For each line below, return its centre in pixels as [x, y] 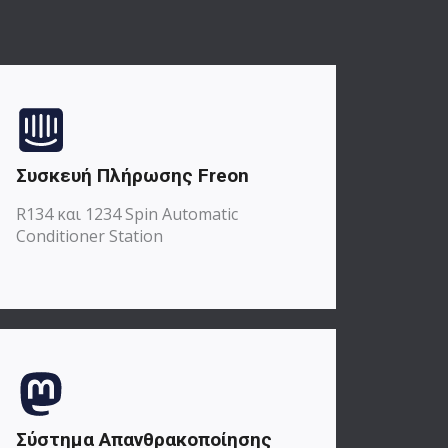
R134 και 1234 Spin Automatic [127, 213]
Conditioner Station [89, 235]
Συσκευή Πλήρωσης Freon [132, 175]
